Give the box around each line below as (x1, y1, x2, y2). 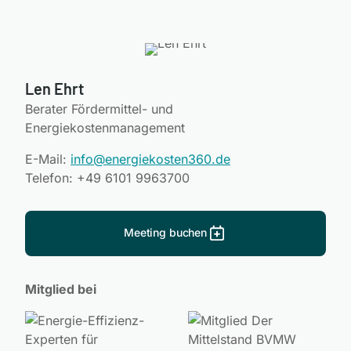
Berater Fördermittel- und (25, 100, 173, 117)
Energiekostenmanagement (25, 119, 185, 136)
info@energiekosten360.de (71, 150, 230, 167)
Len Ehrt (25, 78, 84, 98)
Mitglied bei (25, 280, 96, 297)
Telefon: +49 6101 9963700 (25, 169, 190, 186)
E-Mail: (25, 150, 71, 167)
